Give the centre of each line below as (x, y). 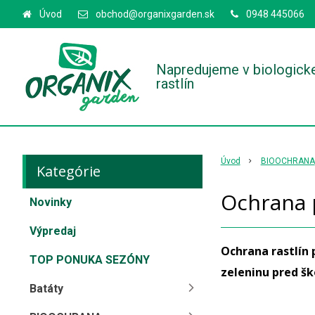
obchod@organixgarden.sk (155, 14)
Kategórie (69, 171)
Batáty (46, 289)
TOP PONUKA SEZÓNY (90, 260)
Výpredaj (53, 231)
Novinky (51, 202)
